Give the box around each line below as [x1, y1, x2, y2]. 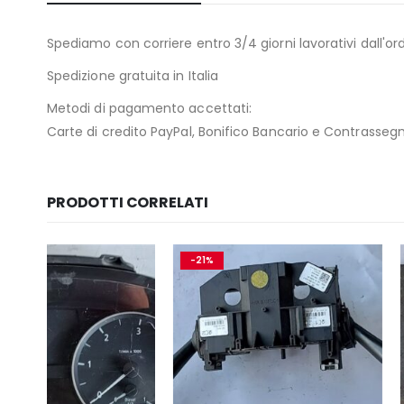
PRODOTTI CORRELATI [47, 191, 209, 213]
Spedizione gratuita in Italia [47, 66, 219, 85]
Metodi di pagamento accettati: [47, 98, 252, 117]
